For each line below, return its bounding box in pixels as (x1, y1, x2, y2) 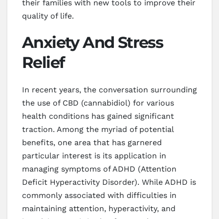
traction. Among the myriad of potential (22, 124, 174, 134)
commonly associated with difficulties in (22, 190, 176, 200)
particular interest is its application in (22, 151, 166, 160)
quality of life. (22, 11, 74, 21)
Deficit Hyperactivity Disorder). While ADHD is (22, 177, 196, 187)
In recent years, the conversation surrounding (22, 85, 197, 94)
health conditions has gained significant (22, 111, 174, 121)
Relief (22, 52, 65, 72)
